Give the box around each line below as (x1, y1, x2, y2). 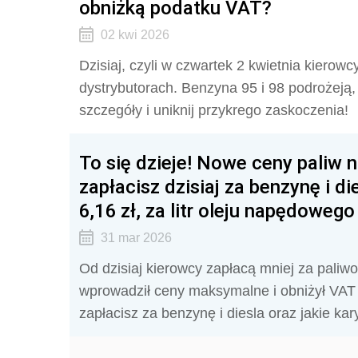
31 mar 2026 (100, 231, 172, 245)
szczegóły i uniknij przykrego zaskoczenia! (79, 102, 348, 118)
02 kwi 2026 (100, 28, 169, 42)
